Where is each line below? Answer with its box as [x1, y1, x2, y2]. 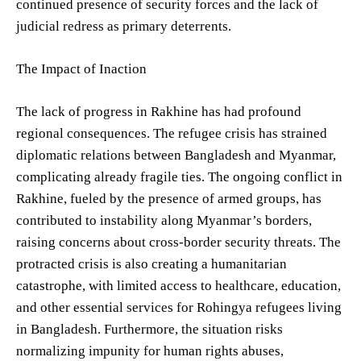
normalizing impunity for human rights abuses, [16, 342, 284, 359]
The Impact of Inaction [16, 60, 147, 77]
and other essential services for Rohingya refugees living [16, 299, 342, 315]
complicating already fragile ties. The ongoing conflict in [16, 168, 342, 185]
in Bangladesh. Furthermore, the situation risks [16, 321, 283, 337]
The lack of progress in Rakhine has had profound [16, 103, 301, 119]
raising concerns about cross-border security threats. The [16, 234, 341, 250]
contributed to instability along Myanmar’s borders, [16, 212, 312, 228]
